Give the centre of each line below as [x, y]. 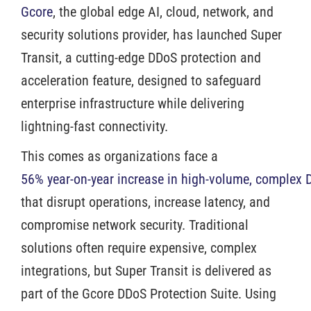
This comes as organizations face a [119, 156]
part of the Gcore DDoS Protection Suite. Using [149, 293]
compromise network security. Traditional [135, 225]
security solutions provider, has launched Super [151, 34]
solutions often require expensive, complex [139, 247]
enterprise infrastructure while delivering [133, 103]
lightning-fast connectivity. [96, 126]
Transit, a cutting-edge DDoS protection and [141, 57]
